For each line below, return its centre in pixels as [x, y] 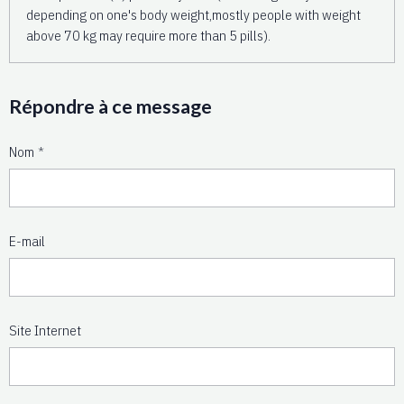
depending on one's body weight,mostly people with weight [193, 14]
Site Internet [45, 330]
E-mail [27, 240]
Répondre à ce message [110, 106]
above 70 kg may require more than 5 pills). [148, 35]
